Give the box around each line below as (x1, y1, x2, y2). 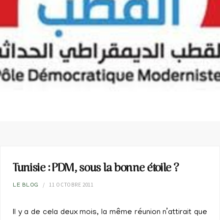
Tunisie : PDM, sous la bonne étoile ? (13, 164, 179, 174)
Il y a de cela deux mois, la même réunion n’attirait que (13, 208, 207, 217)
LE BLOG (13, 183, 39, 189)
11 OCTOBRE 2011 (49, 181, 94, 188)
